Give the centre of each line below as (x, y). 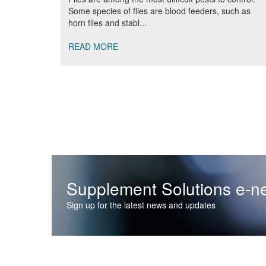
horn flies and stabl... (107, 23)
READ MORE (93, 46)
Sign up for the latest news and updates (141, 205)
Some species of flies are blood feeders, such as (159, 11)
